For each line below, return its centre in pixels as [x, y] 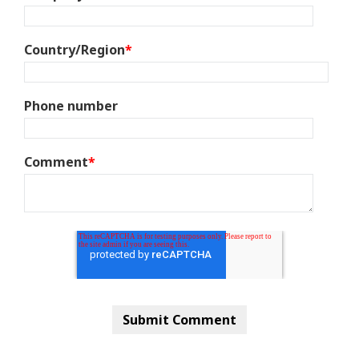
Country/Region [75, 50]
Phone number [71, 106]
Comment [56, 162]
